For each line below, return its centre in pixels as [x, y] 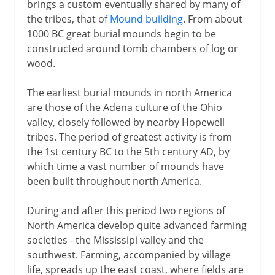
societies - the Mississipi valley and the [115, 240]
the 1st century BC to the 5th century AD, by [128, 151]
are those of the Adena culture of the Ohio [124, 107]
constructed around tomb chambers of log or [132, 48]
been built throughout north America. [114, 181]
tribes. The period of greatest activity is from [129, 137]
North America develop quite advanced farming [137, 225]
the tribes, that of [68, 19]
